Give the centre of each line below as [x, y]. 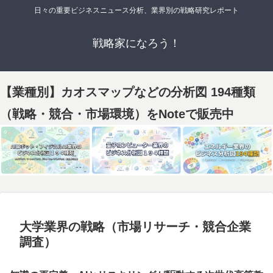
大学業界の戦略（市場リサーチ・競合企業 [135, 227]
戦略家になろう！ [136, 44]
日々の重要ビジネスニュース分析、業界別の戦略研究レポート [136, 11]
